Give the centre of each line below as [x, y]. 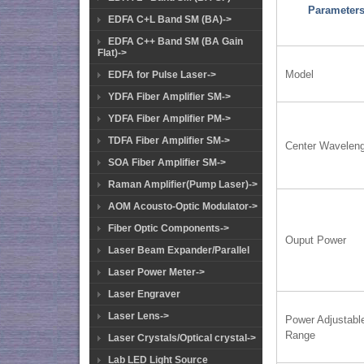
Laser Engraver [144, 294]
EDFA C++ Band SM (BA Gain [175, 41]
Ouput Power [316, 240]
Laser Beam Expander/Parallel [179, 250]
